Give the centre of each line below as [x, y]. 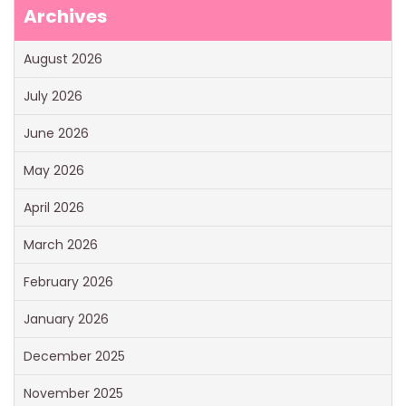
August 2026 [63, 59]
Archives [65, 17]
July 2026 [53, 97]
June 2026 [56, 134]
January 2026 [66, 319]
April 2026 [54, 208]
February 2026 [68, 282]
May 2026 [54, 171]
